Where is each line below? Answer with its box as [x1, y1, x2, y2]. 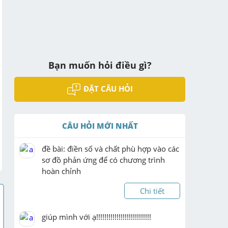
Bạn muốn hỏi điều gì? [48, 59, 152, 71]
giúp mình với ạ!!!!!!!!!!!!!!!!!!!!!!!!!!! [42, 211, 151, 222]
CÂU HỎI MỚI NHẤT [62, 120, 138, 131]
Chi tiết [140, 185, 164, 196]
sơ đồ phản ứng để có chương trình [42, 154, 165, 165]
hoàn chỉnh [42, 165, 81, 176]
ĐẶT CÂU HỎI [83, 83, 133, 94]
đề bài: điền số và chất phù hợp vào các [42, 143, 179, 154]
